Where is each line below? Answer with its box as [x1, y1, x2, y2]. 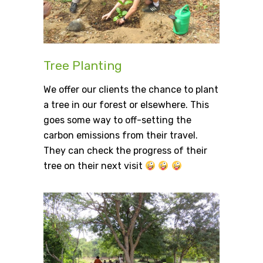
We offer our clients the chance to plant [43, 84, 218, 96]
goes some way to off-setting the [43, 114, 191, 126]
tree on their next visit [43, 160, 145, 172]
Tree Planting [43, 58, 122, 73]
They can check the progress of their [43, 145, 207, 157]
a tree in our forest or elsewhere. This [43, 99, 209, 111]
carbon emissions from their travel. [43, 130, 198, 141]
